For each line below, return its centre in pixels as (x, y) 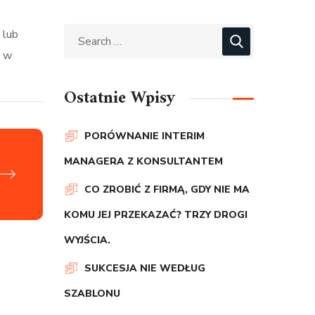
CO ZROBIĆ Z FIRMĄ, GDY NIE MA (167, 189)
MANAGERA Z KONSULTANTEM (143, 161)
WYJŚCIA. (87, 240)
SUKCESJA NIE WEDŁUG (145, 268)
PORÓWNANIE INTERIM (144, 136)
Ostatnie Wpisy (120, 98)
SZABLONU (92, 294)
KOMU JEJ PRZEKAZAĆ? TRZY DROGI (156, 215)
